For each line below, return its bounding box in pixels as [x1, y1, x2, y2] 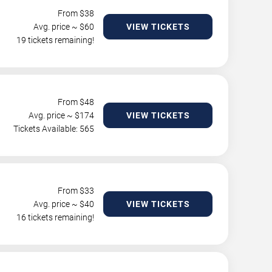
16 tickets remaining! [16, 212, 94, 222]
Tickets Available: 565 [13, 124, 94, 134]
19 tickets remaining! [16, 35, 94, 45]
